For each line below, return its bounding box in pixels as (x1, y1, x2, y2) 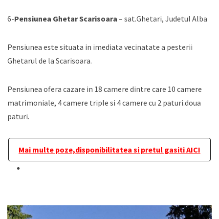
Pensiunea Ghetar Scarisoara (14, 14, 117, 23)
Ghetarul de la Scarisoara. (7, 56, 92, 66)
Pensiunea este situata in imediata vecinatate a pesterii (7, 42, 193, 52)
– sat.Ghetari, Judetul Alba (117, 14, 207, 23)
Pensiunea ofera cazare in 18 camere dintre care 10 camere (7, 84, 202, 94)
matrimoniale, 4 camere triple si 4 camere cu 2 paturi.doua (7, 98, 201, 108)
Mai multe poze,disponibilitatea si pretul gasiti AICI (19, 145, 200, 154)
